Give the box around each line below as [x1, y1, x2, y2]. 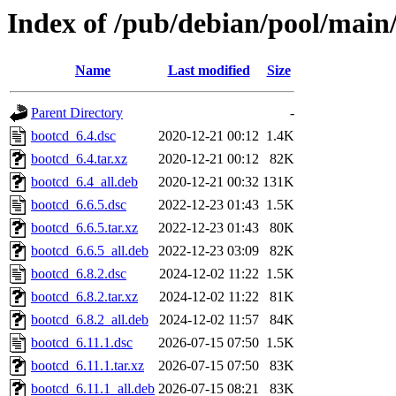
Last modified [167, 63, 250, 79]
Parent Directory [31, 105, 123, 121]
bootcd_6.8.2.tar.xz [31, 289, 138, 305]
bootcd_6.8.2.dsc [31, 266, 126, 282]
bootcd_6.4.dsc [31, 128, 116, 144]
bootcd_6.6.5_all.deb [31, 243, 148, 259]
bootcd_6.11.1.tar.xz [31, 358, 144, 374]
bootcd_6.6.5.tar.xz [31, 220, 138, 236]
